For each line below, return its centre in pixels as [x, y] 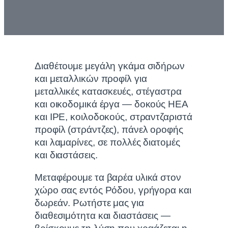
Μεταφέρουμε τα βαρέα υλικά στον [108, 177]
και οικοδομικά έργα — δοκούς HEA [111, 104]
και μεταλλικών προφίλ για [91, 79]
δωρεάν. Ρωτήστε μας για [89, 203]
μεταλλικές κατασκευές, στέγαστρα [108, 91]
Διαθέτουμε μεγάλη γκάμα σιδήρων [110, 66]
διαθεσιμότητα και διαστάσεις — [103, 215]
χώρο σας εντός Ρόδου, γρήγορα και [113, 190]
